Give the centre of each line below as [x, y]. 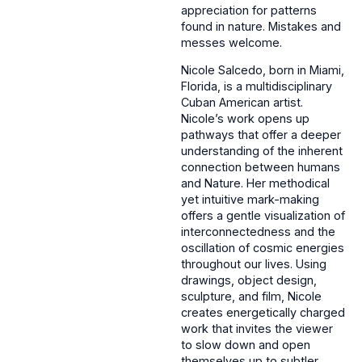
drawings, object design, [249, 280]
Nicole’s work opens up [245, 119]
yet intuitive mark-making [250, 200]
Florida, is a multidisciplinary [257, 86]
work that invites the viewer [257, 329]
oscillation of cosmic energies [263, 248]
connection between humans [261, 167]
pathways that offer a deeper [261, 135]
